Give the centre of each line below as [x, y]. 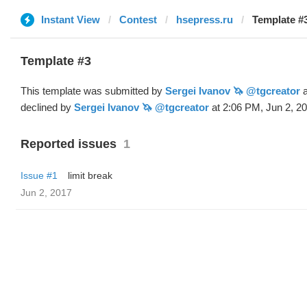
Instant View [71, 20]
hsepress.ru [205, 20]
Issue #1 [39, 175]
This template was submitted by [93, 91]
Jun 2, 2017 [46, 193]
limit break [90, 175]
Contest [138, 20]
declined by [47, 107]
